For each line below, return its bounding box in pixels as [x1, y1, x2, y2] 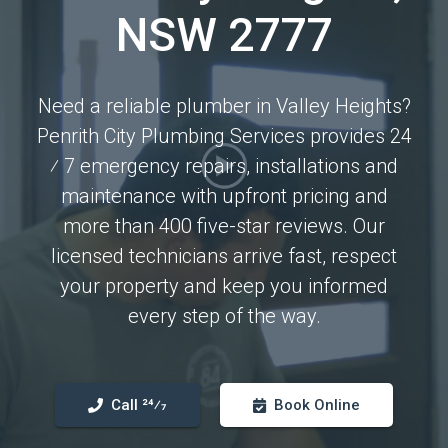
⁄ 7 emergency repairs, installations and [50, 154, 398, 178]
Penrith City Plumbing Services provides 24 [36, 124, 412, 148]
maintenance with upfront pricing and [60, 184, 388, 208]
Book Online [274, 396, 360, 414]
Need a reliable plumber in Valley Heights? [37, 94, 411, 118]
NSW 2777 [116, 8, 332, 62]
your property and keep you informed [60, 274, 388, 298]
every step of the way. [127, 304, 321, 328]
